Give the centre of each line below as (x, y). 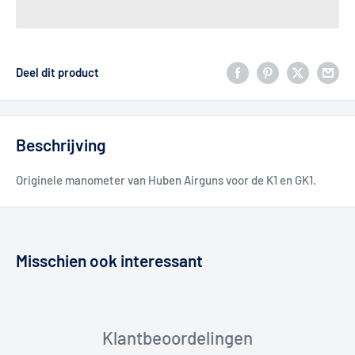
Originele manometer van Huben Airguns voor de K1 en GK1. (166, 179)
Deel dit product (57, 73)
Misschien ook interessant (109, 260)
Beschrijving (61, 145)
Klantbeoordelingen (177, 337)
